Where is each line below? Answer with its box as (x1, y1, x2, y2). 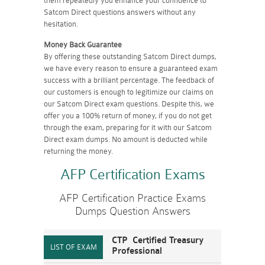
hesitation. (44, 20, 78, 28)
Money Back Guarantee (44, 40, 122, 49)
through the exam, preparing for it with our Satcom (44, 123, 212, 132)
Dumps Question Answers (75, 205, 190, 217)
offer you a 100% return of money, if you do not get (44, 111, 212, 120)
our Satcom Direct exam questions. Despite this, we (44, 99, 214, 108)
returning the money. (44, 147, 113, 156)
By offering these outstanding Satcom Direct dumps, (44, 52, 216, 61)
